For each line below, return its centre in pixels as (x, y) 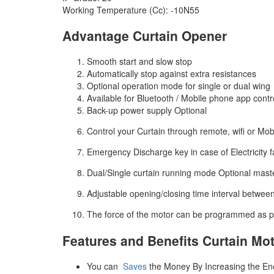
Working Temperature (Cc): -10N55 (131, 9)
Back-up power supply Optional (147, 110)
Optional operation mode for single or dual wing (179, 86)
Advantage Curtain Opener (145, 35)
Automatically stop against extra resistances (172, 74)
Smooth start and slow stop (139, 61)
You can (105, 266)
